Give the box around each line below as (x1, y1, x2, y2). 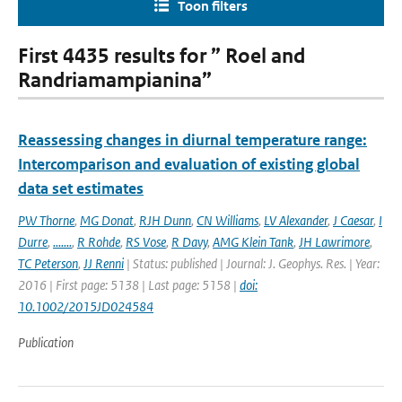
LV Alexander (264, 212, 328, 229)
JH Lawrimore (299, 233, 370, 250)
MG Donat (80, 212, 134, 229)
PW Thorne (18, 212, 74, 229)
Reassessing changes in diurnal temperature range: (18, 130, 367, 150)
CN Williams (197, 212, 258, 229)
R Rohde (77, 233, 120, 250)
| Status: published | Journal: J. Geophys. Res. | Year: (124, 255, 380, 272)
